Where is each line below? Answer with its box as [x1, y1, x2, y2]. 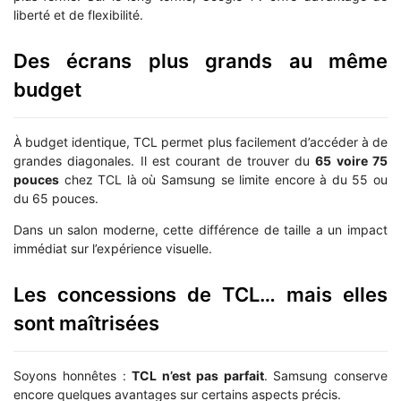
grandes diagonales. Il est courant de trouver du [13, 152, 316, 168]
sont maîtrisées [13, 311, 159, 336]
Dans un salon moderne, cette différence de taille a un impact [13, 222, 388, 238]
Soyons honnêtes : [13, 368, 132, 384]
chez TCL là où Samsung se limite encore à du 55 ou [59, 171, 388, 187]
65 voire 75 [315, 152, 388, 168]
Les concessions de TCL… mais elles [13, 283, 388, 307]
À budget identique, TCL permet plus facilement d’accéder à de [13, 133, 388, 149]
